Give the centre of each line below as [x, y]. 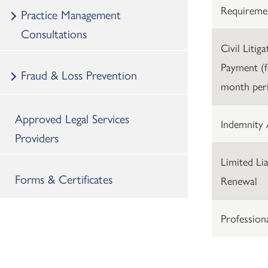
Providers [37, 137]
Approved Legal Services [72, 118]
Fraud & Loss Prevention [79, 74]
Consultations [54, 33]
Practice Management [71, 14]
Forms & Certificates [64, 178]
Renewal [239, 180]
